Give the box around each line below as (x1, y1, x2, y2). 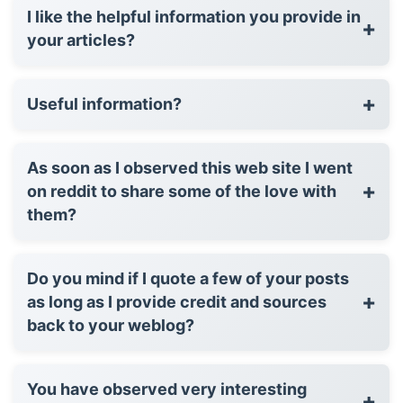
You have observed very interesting (27, 379, 307, 399)
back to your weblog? (27, 315, 194, 335)
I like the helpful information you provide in (27, 6, 361, 26)
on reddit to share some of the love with (27, 181, 336, 201)
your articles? (27, 30, 135, 49)
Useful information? (27, 94, 182, 113)
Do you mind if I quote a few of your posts (27, 268, 349, 288)
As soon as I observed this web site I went (27, 157, 353, 177)
